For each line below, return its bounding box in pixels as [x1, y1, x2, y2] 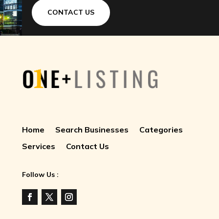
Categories [139, 125, 183, 135]
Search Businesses [55, 125, 129, 135]
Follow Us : [22, 170, 59, 179]
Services [22, 141, 55, 152]
